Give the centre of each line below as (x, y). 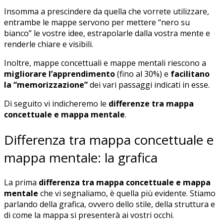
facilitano (190, 74)
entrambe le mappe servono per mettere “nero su (97, 23)
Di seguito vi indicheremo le (56, 104)
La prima (21, 183)
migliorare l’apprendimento (59, 74)
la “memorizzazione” (46, 85)
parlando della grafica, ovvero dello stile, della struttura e (110, 204)
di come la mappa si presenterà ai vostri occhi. (90, 215)
